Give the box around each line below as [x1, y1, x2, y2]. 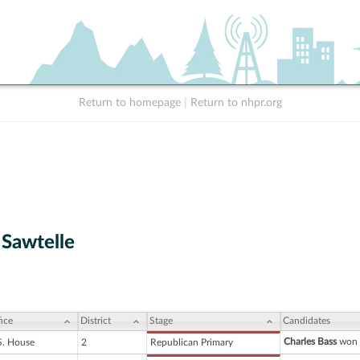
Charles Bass [284, 337, 337, 347]
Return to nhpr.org [190, 97, 282, 108]
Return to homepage [78, 97, 181, 108]
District [80, 316, 111, 326]
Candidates [283, 316, 330, 326]
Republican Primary [150, 337, 233, 348]
